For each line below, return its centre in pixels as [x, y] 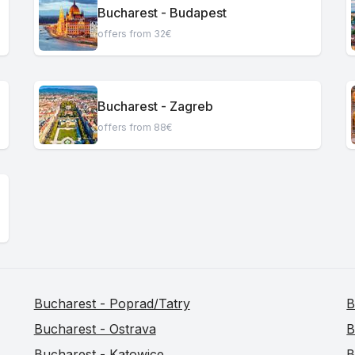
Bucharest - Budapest [162, 12]
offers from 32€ [134, 33]
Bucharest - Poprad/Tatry [112, 303]
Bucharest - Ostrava [95, 329]
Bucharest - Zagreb [155, 106]
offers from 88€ [134, 127]
